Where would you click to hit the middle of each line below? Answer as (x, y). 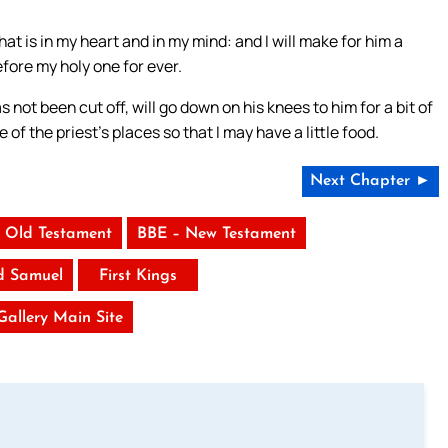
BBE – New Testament (217, 234)
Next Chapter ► (370, 181)
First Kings (137, 276)
